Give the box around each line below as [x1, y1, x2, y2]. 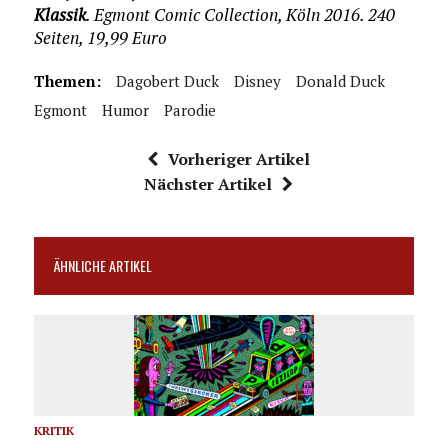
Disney [233, 70, 281, 91]
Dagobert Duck [115, 70, 219, 91]
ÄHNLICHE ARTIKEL [53, 254, 152, 276]
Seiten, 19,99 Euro [33, 25, 167, 49]
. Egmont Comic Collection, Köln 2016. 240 [85, 2, 395, 26]
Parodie [163, 99, 216, 120]
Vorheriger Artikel [168, 147, 311, 170]
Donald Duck [295, 70, 385, 91]
